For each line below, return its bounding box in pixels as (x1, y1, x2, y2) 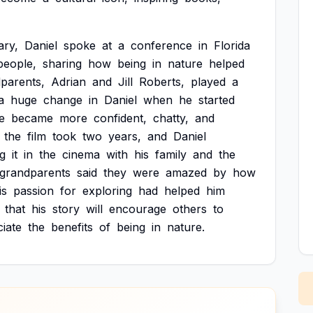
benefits (51, 220, 93, 234)
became (11, 111, 53, 125)
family (155, 147, 187, 161)
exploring (82, 184, 132, 198)
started (198, 93, 235, 107)
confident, (94, 111, 147, 125)
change (43, 93, 82, 107)
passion (13, 184, 54, 198)
